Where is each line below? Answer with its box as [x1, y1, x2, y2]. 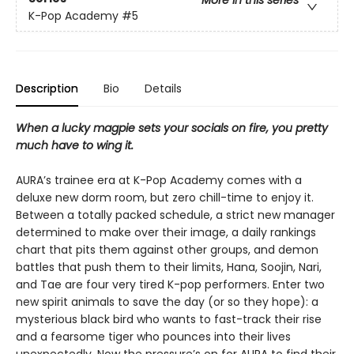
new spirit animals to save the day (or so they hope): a [16, 293, 318, 310]
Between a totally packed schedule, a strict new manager [16, 206, 335, 223]
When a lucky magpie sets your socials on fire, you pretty [16, 119, 328, 136]
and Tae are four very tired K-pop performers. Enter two [16, 276, 325, 292]
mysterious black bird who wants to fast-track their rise [16, 311, 322, 327]
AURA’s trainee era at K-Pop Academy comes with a [16, 171, 302, 188]
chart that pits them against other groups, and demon [16, 241, 318, 258]
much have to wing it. [16, 137, 134, 153]
